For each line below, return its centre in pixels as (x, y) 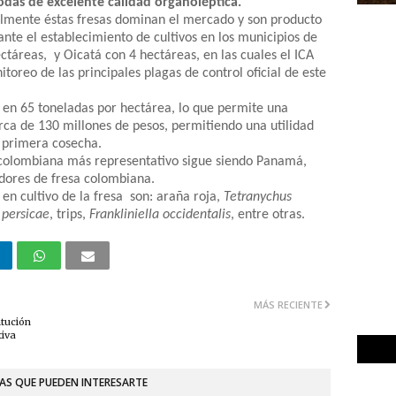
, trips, (69, 214)
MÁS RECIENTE (288, 304)
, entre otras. (268, 214)
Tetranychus (258, 197)
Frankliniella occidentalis (160, 214)
